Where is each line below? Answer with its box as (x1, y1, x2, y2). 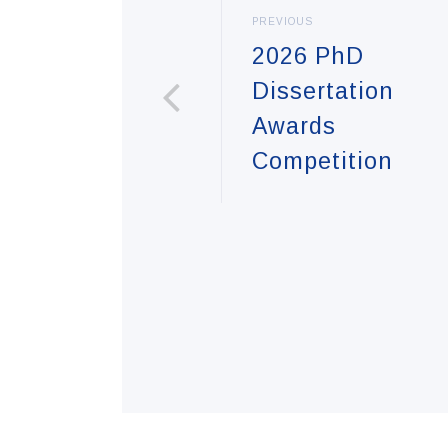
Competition (252, 148, 393, 175)
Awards (252, 113, 336, 140)
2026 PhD (252, 43, 364, 70)
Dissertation (252, 78, 394, 105)
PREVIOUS (252, 16, 313, 28)
